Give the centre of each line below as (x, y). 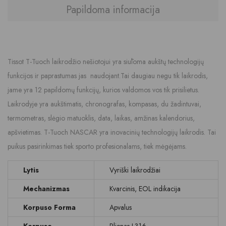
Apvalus (121, 207)
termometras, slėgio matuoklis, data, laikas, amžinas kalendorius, (101, 118)
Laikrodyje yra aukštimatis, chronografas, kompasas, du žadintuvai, (104, 104)
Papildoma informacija (113, 10)
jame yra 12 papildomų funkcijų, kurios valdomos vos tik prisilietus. (103, 90)
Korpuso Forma (49, 207)
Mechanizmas (46, 189)
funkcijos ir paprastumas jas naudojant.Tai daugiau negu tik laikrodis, (108, 76)
